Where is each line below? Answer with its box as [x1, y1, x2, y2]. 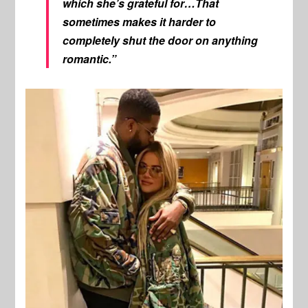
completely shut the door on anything [63, 32, 258, 49]
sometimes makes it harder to [63, 14, 217, 30]
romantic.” [63, 51, 117, 67]
